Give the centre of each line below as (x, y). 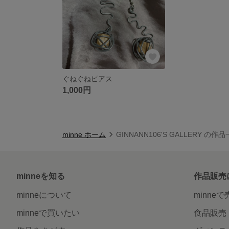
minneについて (44, 195)
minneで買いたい (48, 213)
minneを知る (41, 176)
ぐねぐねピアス (87, 78)
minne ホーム (84, 134)
